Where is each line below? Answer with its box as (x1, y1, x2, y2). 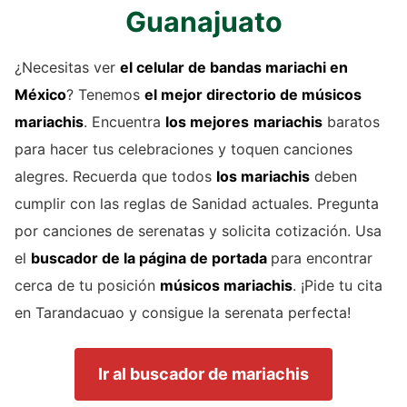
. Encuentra (84, 113, 165, 132)
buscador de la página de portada (31, 249, 271, 268)
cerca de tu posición (15, 276, 160, 295)
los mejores (165, 113, 249, 132)
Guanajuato (124, 5, 283, 39)
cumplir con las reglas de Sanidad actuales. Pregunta (15, 194, 379, 213)
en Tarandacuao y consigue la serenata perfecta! (15, 303, 351, 323)
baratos (323, 113, 380, 132)
